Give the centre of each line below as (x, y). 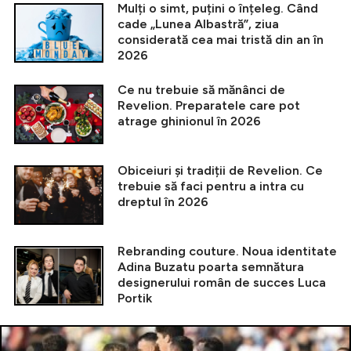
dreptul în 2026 (163, 202)
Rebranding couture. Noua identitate (227, 251)
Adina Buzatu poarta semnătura (211, 267)
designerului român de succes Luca (222, 283)
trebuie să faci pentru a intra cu (211, 186)
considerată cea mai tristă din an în (221, 40)
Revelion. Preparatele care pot (209, 106)
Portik (135, 299)
